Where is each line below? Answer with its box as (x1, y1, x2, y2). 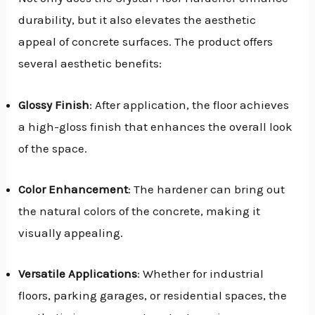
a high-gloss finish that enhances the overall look (18, 119, 293, 134)
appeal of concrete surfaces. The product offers (18, 34, 274, 49)
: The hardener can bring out (128, 181, 285, 196)
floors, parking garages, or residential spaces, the (18, 288, 288, 302)
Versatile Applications (18, 266, 138, 281)
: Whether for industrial (137, 266, 264, 281)
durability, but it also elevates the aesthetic (18, 13, 257, 27)
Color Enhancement (18, 181, 129, 196)
